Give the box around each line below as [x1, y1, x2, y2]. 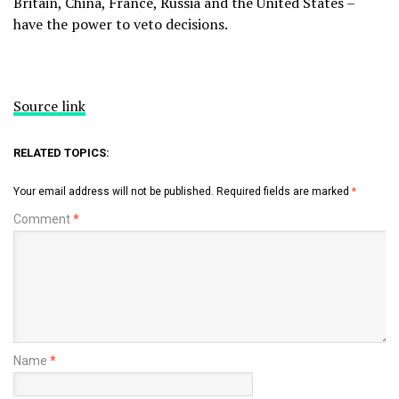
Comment [13, 211, 73, 226]
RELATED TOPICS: [13, 145, 110, 159]
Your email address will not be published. [13, 184, 214, 198]
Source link [13, 95, 85, 116]
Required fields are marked [216, 184, 352, 198]
